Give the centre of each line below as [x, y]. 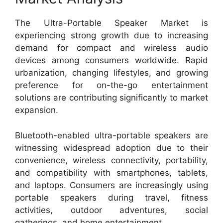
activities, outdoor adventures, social [111, 210]
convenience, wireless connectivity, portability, [111, 160]
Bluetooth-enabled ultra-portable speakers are [111, 135]
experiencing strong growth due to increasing [111, 35]
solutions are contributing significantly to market [111, 98]
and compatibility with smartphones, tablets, [111, 172]
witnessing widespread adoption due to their [111, 148]
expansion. [37, 110]
